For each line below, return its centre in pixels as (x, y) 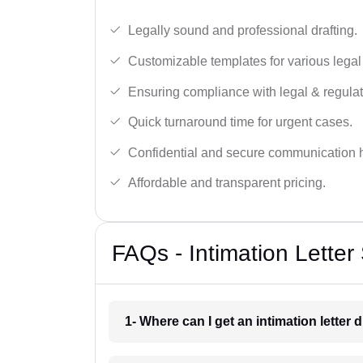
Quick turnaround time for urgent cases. (240, 122)
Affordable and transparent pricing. (227, 183)
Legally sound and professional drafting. (243, 31)
